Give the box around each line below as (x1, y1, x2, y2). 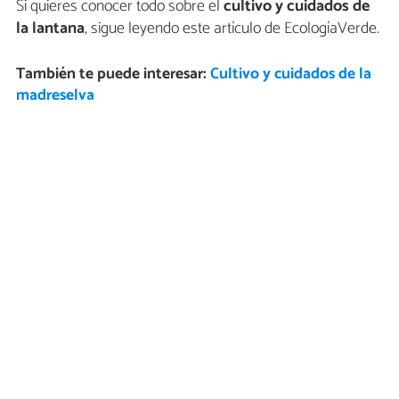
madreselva (15, 82, 94, 109)
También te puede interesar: (15, 61, 210, 87)
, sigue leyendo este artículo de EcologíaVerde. (85, 14, 379, 42)
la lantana (16, 14, 85, 42)
